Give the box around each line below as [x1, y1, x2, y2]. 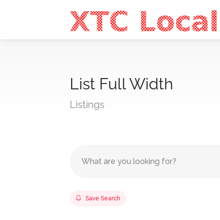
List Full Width [70, 75, 173, 93]
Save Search [85, 195, 120, 202]
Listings [70, 99, 105, 110]
